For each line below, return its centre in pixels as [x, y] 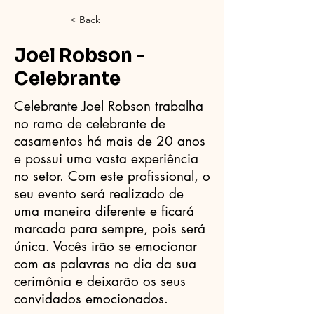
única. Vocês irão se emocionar [105, 246]
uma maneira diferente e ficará [104, 211]
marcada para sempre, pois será [110, 229]
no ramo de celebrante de [90, 124]
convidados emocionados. [91, 299]
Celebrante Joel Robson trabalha [109, 106]
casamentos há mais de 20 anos [110, 141]
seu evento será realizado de [99, 194]
